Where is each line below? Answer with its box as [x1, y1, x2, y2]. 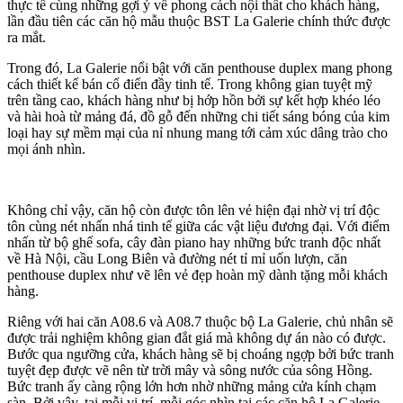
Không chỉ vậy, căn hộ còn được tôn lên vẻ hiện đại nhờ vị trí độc [7, 202, 380, 218]
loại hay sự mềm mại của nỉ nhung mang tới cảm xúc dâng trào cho [7, 125, 388, 140]
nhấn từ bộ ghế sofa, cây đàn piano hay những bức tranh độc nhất [7, 235, 381, 250]
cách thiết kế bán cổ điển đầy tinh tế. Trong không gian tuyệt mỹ [7, 76, 372, 92]
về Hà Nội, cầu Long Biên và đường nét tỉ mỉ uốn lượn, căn [7, 251, 347, 266]
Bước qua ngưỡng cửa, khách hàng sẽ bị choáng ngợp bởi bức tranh [7, 346, 394, 362]
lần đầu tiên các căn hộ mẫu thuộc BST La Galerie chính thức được [7, 13, 390, 29]
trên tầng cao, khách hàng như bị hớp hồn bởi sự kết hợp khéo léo [7, 93, 381, 108]
